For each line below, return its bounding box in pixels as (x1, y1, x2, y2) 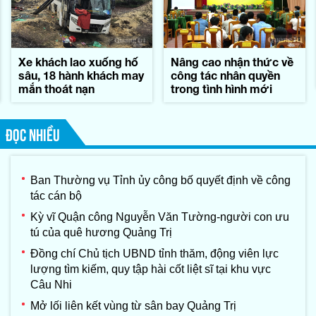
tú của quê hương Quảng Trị (30, 226, 172, 239)
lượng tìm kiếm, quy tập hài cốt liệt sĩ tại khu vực (30, 263, 271, 276)
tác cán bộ (30, 190, 82, 202)
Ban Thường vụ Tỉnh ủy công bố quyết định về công (30, 174, 291, 187)
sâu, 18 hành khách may (18, 68, 144, 83)
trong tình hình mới (171, 82, 272, 96)
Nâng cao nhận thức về (171, 55, 293, 69)
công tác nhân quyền (171, 68, 280, 83)
